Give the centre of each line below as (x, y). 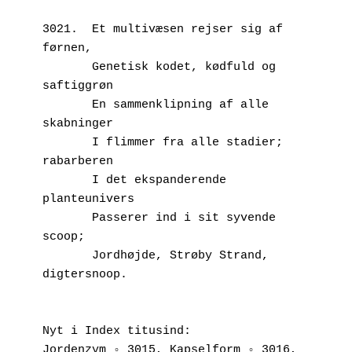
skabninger (78, 123)
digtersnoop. (85, 274)
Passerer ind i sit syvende (67, 218)
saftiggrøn (78, 86)
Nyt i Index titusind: (117, 331)
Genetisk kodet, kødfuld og (67, 67)
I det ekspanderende (67, 180)
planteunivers (88, 199)
